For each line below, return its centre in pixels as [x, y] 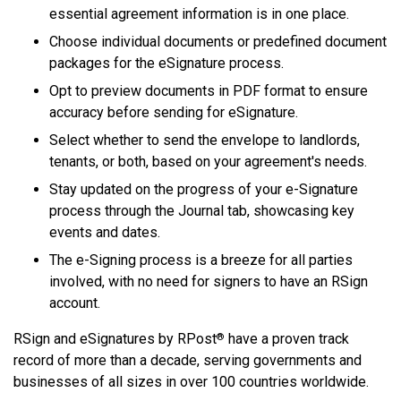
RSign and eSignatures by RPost [115, 339]
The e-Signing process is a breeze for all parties [201, 260]
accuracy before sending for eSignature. [174, 113]
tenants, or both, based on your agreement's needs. [208, 162]
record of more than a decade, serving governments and [188, 361]
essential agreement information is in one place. [199, 14]
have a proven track [287, 339]
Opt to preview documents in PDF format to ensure [209, 91]
